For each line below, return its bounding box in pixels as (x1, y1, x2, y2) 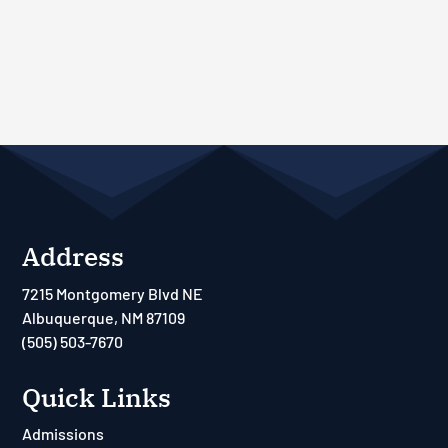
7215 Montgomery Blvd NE (22, 283, 204, 303)
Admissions (22, 423, 105, 443)
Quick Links (22, 380, 172, 414)
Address (22, 240, 125, 274)
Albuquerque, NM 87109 (22, 307, 186, 327)
